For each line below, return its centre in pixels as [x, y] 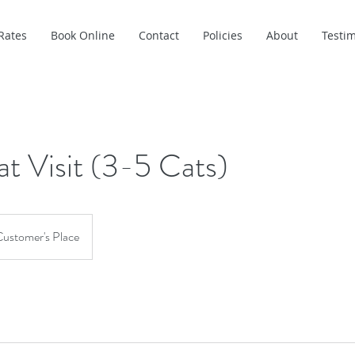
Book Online [83, 35]
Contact [159, 35]
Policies [223, 35]
